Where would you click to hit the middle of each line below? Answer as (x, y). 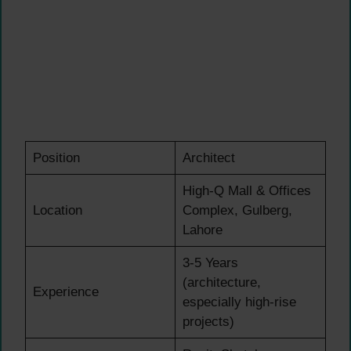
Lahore (202, 230)
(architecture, (221, 282)
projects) (208, 321)
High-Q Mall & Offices (246, 190)
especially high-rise (239, 302)
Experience (65, 291)
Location (57, 210)
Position (56, 157)
